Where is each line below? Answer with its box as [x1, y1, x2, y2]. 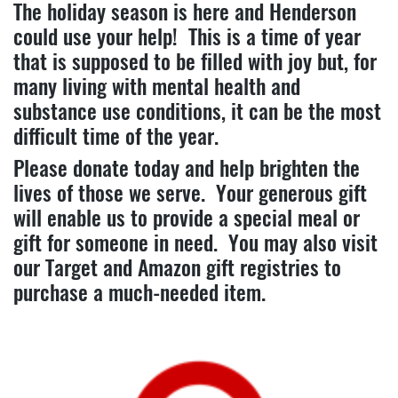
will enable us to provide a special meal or [13, 203, 360, 232]
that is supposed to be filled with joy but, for [13, 46, 377, 76]
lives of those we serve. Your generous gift [13, 178, 367, 207]
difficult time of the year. [13, 121, 219, 150]
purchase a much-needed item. [13, 277, 266, 306]
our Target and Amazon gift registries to [13, 252, 341, 282]
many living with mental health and [13, 71, 300, 100]
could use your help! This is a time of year [13, 21, 361, 51]
